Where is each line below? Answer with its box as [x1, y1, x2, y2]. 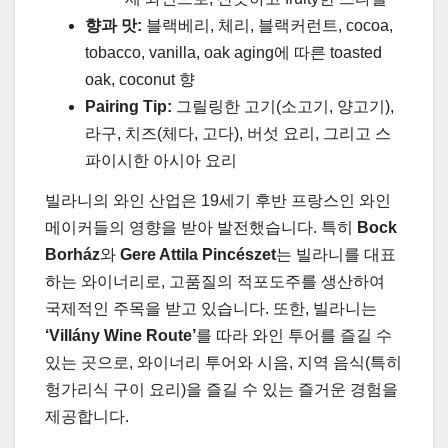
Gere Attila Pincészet [120, 245, 276, 263]
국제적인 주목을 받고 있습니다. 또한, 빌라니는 [45, 299, 377, 317]
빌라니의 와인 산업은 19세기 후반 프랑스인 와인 [45, 191, 391, 209]
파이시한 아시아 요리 [85, 151, 237, 169]
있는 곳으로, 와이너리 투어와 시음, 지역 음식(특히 [45, 353, 402, 371]
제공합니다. [45, 407, 129, 425]
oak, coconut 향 [85, 70, 195, 88]
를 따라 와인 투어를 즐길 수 [196, 326, 392, 344]
